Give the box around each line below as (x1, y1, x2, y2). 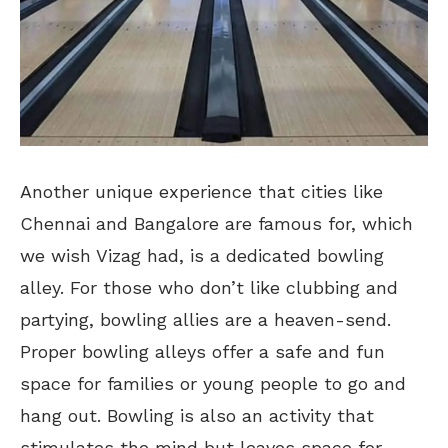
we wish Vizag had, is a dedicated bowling (20, 245, 384, 267)
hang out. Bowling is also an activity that (20, 405, 374, 427)
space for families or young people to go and (20, 373, 406, 395)
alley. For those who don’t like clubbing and (20, 277, 398, 299)
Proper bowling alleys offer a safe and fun (20, 341, 385, 363)
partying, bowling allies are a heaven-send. (20, 309, 391, 331)
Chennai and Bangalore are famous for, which (20, 213, 413, 235)
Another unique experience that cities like (20, 181, 383, 203)
